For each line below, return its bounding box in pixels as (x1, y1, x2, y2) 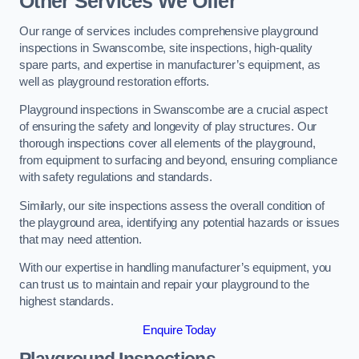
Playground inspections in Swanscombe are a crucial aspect (19, 103, 328, 117)
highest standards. (19, 295, 114, 309)
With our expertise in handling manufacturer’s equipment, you (19, 261, 332, 275)
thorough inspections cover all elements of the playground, (19, 137, 316, 151)
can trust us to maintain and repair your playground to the (19, 278, 309, 292)
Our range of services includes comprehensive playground (19, 24, 319, 38)
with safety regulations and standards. (19, 171, 212, 184)
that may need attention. (19, 232, 142, 246)
